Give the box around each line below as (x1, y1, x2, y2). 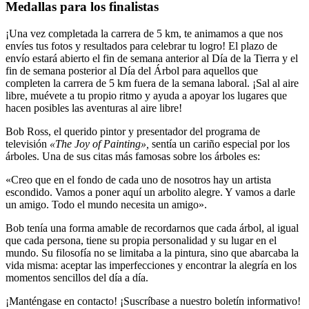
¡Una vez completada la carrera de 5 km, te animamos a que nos (6, 28, 283, 40)
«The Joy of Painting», (50, 138, 149, 150)
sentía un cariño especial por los (149, 138, 290, 150)
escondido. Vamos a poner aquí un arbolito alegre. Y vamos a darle (6, 186, 295, 199)
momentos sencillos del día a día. (6, 272, 148, 284)
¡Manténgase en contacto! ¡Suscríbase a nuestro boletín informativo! (6, 295, 301, 308)
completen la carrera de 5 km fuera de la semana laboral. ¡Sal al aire (6, 77, 299, 90)
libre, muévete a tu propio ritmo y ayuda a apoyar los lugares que (6, 90, 287, 102)
